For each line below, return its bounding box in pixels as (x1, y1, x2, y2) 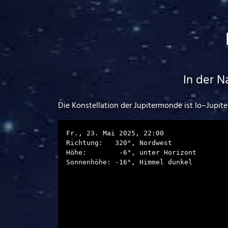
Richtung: (66, 139, 107, 147)
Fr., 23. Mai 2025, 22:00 (66, 129, 164, 137)
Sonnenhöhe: (66, 158, 115, 166)
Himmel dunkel (139, 158, 192, 166)
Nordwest (139, 139, 172, 147)
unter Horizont (139, 149, 196, 156)
